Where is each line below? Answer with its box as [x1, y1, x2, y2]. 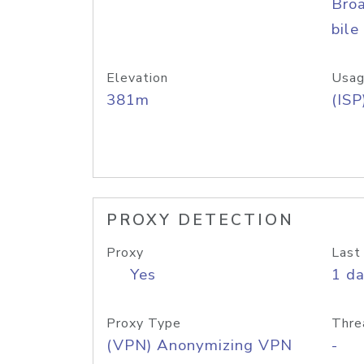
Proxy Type [106, 314, 181, 332]
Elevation [106, 69, 168, 87]
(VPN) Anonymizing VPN [106, 335, 292, 356]
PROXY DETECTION [106, 210, 294, 231]
